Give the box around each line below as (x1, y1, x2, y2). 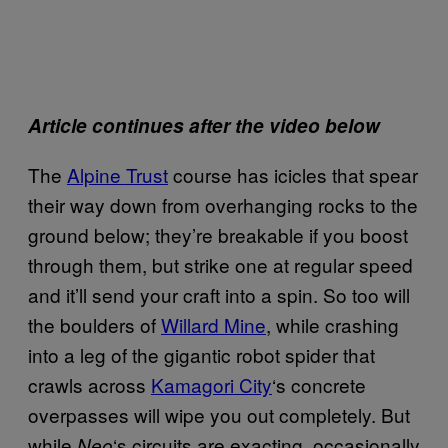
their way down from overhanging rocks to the (28, 190, 418, 218)
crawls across (28, 370, 151, 398)
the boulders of (28, 310, 161, 338)
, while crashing (266, 310, 399, 338)
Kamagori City (151, 370, 272, 398)
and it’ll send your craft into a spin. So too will (28, 280, 410, 308)
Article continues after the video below (28, 111, 380, 139)
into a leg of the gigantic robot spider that (28, 340, 375, 368)
